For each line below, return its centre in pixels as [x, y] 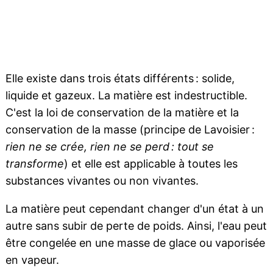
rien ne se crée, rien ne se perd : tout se [109, 147]
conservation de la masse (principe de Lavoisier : [130, 130]
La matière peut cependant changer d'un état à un [134, 209]
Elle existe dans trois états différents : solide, [120, 79]
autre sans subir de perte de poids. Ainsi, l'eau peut [136, 226]
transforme [34, 164]
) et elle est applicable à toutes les [151, 164]
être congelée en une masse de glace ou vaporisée [135, 243]
